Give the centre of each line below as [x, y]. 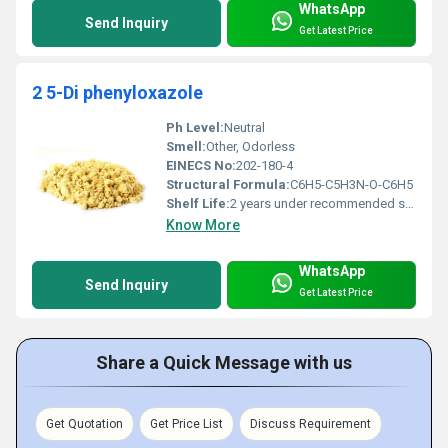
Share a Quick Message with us [224, 362]
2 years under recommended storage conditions [317, 203]
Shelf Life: [198, 203]
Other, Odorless [250, 146]
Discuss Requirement [310, 423]
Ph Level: [195, 127]
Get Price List [186, 423]
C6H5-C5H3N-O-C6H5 [351, 184]
